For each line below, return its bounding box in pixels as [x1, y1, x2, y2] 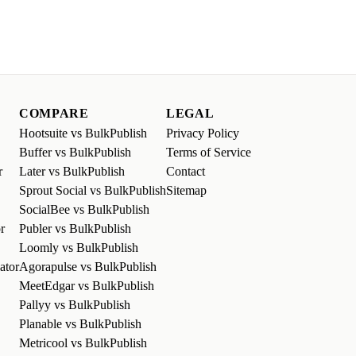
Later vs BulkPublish [19, 164, 125, 179]
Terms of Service [166, 145, 251, 160]
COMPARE [19, 106, 89, 121]
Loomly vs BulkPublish [19, 241, 138, 255]
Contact [166, 164, 205, 179]
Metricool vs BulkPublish [19, 336, 147, 350]
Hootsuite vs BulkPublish [19, 126, 147, 141]
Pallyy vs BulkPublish [19, 298, 130, 312]
